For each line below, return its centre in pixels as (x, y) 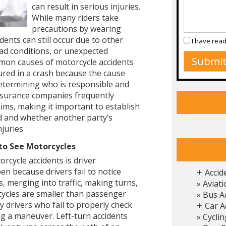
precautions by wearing (76, 29)
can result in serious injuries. (86, 7)
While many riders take (75, 18)
